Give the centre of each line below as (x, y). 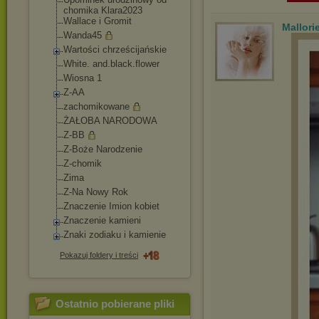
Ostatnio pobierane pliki (115, 304)
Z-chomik (83, 163)
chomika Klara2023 (103, 10)
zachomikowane (96, 106)
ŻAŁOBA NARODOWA (110, 121)
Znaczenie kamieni (102, 220)
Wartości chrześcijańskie (115, 49)
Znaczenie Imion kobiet (111, 206)
